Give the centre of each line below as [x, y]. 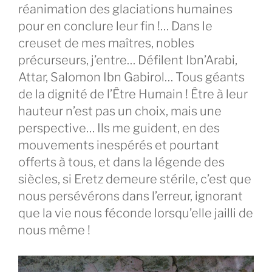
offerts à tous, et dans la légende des [121, 162]
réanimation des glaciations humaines [125, 9]
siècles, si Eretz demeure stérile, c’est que [135, 179]
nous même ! [54, 230]
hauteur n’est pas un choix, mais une [120, 111]
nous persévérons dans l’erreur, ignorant [131, 196]
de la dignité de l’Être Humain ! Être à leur [133, 94]
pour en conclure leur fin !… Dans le [115, 26]
